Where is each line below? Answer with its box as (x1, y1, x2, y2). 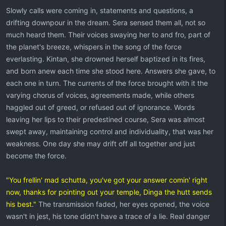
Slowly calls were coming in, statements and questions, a (6, 6, 193, 15)
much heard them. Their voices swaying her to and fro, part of (6, 30, 210, 39)
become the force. (6, 151, 67, 160)
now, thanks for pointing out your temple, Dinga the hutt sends (6, 188, 212, 196)
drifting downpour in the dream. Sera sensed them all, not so (6, 18, 205, 27)
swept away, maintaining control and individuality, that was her (6, 127, 213, 136)
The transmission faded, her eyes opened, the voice (36, 200, 209, 208)
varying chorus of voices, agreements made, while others (6, 91, 194, 99)
